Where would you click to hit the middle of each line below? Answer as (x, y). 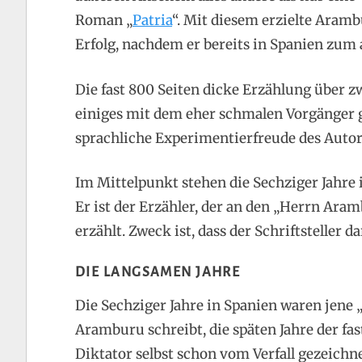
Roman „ (104, 21)
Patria (152, 21)
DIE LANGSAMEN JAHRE (158, 272)
